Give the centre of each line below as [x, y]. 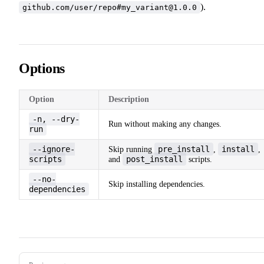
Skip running [131, 149]
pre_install [184, 149]
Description [129, 99]
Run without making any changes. [165, 124]
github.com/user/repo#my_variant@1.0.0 [110, 7]
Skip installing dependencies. [157, 184]
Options [42, 68]
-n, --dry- [56, 119]
